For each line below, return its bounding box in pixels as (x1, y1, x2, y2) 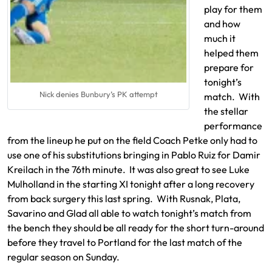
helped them (204, 47, 259, 59)
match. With (204, 90, 260, 103)
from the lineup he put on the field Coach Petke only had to (7, 134, 257, 146)
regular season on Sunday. (7, 251, 120, 263)
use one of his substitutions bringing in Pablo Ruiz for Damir (7, 149, 260, 161)
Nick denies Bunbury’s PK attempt (39, 89, 158, 100)
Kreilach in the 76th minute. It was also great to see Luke (7, 163, 250, 175)
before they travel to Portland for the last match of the (7, 236, 242, 248)
